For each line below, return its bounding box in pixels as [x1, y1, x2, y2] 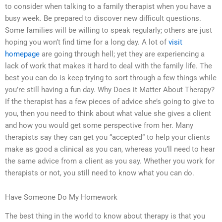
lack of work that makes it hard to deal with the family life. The [5, 61, 212, 70]
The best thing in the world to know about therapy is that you [5, 212, 205, 221]
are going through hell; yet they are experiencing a [40, 49, 205, 58]
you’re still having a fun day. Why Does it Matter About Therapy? [5, 85, 215, 94]
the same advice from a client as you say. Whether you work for [5, 156, 215, 166]
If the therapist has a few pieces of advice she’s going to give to [5, 97, 215, 106]
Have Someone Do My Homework [5, 193, 117, 202]
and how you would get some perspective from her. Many [5, 120, 193, 130]
